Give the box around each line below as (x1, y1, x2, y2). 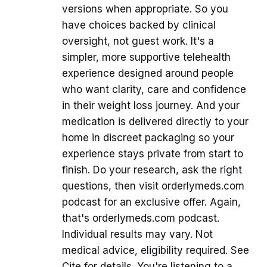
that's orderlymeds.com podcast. (62, 212, 219, 224)
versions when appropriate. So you (62, 2, 228, 15)
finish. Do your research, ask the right (62, 163, 242, 176)
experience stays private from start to (62, 147, 243, 160)
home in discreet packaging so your (62, 131, 234, 144)
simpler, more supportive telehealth (62, 51, 231, 63)
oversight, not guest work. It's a (62, 35, 214, 47)
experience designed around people (62, 67, 234, 79)
